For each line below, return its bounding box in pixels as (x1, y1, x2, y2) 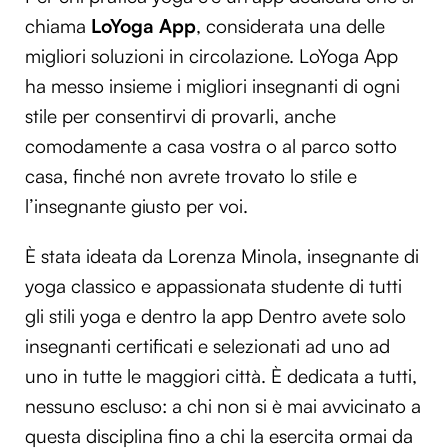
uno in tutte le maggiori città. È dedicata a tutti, (25, 363, 417, 388)
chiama (25, 14, 91, 39)
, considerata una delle (196, 14, 385, 39)
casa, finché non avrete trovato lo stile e (25, 164, 357, 189)
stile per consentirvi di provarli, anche (25, 104, 336, 129)
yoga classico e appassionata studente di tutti (25, 273, 402, 298)
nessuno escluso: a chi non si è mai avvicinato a (25, 393, 421, 418)
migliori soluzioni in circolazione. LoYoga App (25, 44, 398, 69)
